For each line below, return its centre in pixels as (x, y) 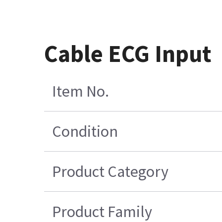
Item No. (81, 91)
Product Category (111, 172)
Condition (85, 132)
